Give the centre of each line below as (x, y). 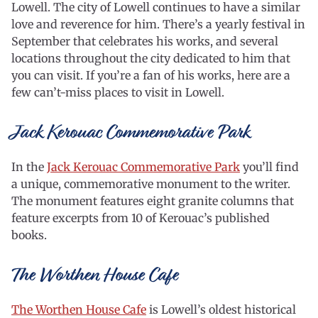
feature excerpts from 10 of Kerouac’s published (141, 218)
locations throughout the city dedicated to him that (151, 58)
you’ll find (269, 167)
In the (29, 167)
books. (31, 235)
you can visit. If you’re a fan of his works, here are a (151, 75)
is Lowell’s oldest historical (221, 309)
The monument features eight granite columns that (153, 201)
